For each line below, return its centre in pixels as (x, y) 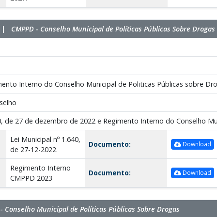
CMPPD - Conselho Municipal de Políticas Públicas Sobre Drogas (113, 29)
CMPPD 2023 (31, 178)
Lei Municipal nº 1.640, (45, 139)
